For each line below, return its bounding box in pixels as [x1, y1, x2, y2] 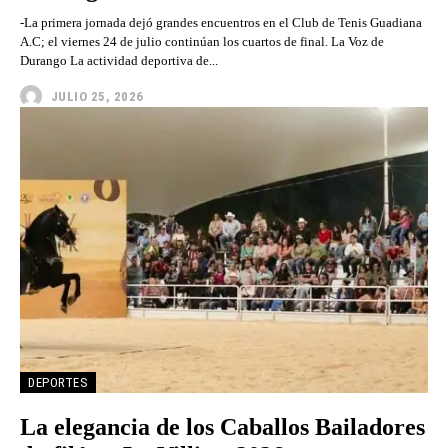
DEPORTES [28, 374, 88, 390]
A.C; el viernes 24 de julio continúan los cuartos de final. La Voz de [20, 34, 331, 50]
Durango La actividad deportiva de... [20, 53, 218, 69]
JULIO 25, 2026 [50, 88, 144, 104]
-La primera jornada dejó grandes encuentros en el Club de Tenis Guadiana [20, 15, 422, 31]
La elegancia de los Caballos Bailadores [20, 413, 425, 440]
